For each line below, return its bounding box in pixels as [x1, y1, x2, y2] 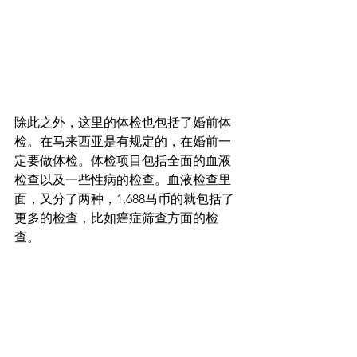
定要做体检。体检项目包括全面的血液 [14, 152, 231, 168]
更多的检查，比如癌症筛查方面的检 [14, 210, 218, 226]
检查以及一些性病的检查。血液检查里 [14, 171, 231, 187]
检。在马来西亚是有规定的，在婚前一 [14, 133, 231, 149]
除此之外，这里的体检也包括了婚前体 [14, 114, 231, 130]
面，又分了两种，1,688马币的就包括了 [14, 190, 234, 206]
